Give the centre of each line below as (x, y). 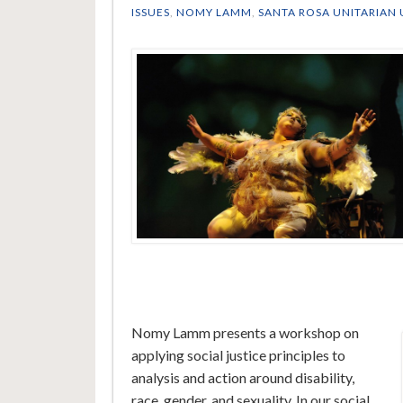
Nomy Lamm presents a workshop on (245, 333)
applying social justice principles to (238, 355)
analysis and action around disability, (242, 378)
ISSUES (150, 13)
